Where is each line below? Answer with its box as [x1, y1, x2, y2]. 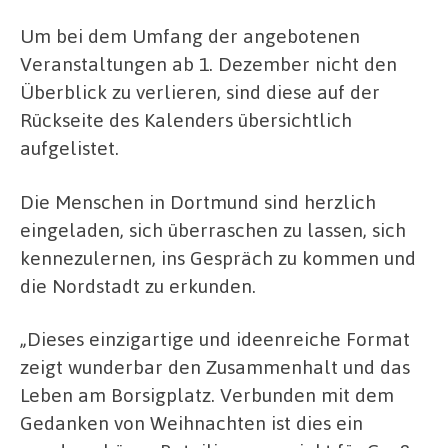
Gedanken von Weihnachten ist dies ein [20, 410, 363, 436]
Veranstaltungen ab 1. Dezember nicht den [20, 51, 397, 77]
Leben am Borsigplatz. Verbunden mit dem [20, 382, 394, 408]
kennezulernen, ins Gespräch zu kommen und [20, 244, 416, 270]
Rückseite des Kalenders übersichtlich [20, 107, 352, 133]
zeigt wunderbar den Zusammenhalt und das [20, 354, 410, 380]
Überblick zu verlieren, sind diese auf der [20, 79, 380, 105]
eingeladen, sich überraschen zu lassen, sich [20, 216, 406, 242]
